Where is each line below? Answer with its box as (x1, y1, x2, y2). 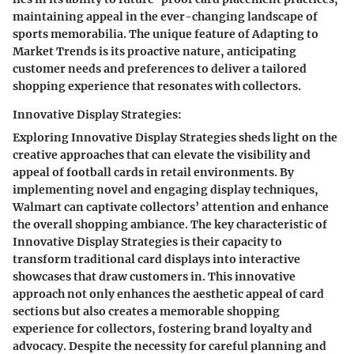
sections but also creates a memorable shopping (13, 303, 280, 318)
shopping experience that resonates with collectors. (13, 78, 301, 93)
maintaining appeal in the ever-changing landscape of (13, 9, 318, 24)
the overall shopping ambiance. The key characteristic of (13, 217, 327, 232)
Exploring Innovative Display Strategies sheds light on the (13, 130, 337, 145)
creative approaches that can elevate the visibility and (13, 147, 311, 162)
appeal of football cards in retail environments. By (13, 164, 294, 179)
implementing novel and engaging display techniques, (13, 182, 318, 197)
